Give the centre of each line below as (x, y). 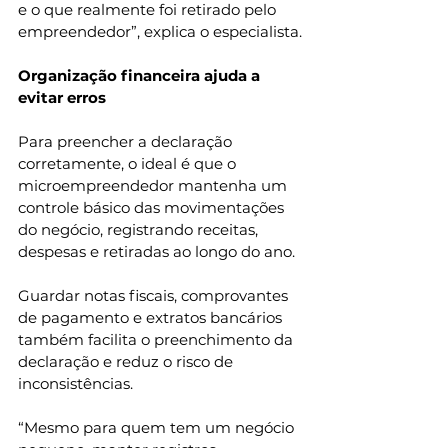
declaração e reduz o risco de (127, 362)
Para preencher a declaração (127, 142)
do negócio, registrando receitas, (140, 230)
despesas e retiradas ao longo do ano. (156, 252)
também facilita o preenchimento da (157, 340)
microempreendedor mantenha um (154, 186)
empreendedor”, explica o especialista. (160, 32)
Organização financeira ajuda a (141, 76)
